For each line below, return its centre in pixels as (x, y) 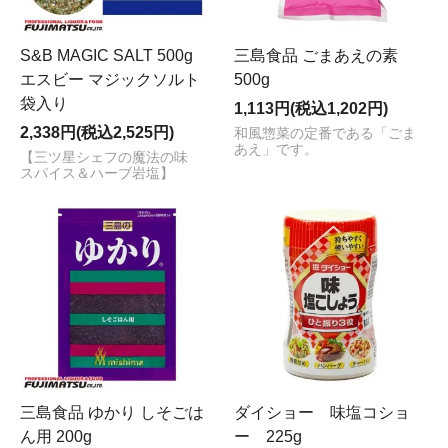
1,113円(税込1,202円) (311, 108)
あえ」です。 (276, 149)
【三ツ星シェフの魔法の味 (111, 157)
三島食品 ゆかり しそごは (112, 412)
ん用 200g (56, 436)
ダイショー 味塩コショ (322, 412)
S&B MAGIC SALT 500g (114, 55)
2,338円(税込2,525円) (97, 132)
